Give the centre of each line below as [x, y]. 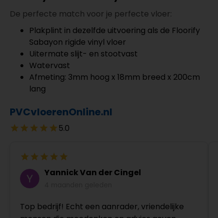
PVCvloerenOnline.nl [61, 112]
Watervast [50, 65]
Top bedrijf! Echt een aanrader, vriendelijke [102, 206]
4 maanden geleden [78, 185]
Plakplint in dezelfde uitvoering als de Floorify [115, 30]
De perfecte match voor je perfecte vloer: [91, 14]
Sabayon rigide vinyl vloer [78, 42]
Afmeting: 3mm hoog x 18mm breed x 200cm [115, 77]
